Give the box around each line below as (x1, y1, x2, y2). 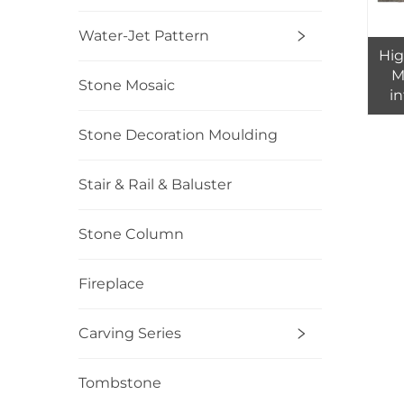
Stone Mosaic (78, 77, 175, 95)
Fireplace (78, 275, 144, 293)
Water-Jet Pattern (78, 27, 209, 45)
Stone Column (78, 225, 184, 243)
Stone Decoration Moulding (78, 126, 278, 144)
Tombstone (78, 374, 161, 392)
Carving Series (78, 325, 181, 343)
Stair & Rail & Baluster (78, 176, 232, 194)
